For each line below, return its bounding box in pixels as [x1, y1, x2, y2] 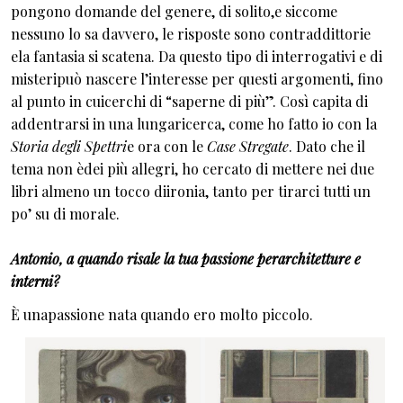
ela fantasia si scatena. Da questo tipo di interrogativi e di [11, 46, 382, 66]
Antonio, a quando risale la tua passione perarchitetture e [11, 248, 361, 268]
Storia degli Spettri [11, 136, 127, 156]
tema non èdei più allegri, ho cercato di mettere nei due [11, 158, 374, 178]
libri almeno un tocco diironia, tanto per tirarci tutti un [11, 181, 371, 201]
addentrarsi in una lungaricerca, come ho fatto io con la [11, 113, 377, 133]
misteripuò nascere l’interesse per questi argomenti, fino [11, 68, 383, 88]
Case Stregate [203, 136, 289, 156]
